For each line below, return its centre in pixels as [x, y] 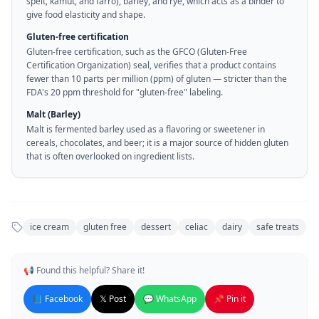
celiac [197, 227]
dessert [156, 227]
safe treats [278, 227]
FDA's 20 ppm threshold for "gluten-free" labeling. [125, 92]
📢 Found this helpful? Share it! [84, 270]
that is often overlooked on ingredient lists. [110, 156]
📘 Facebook [57, 299]
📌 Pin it [230, 299]
